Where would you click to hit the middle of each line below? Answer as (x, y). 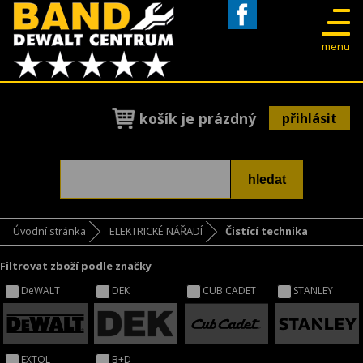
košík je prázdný (198, 118)
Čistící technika (267, 231)
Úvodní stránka (49, 231)
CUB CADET (230, 290)
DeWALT (41, 290)
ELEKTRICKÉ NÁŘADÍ (156, 231)
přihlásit (310, 118)
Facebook (254, 36)
